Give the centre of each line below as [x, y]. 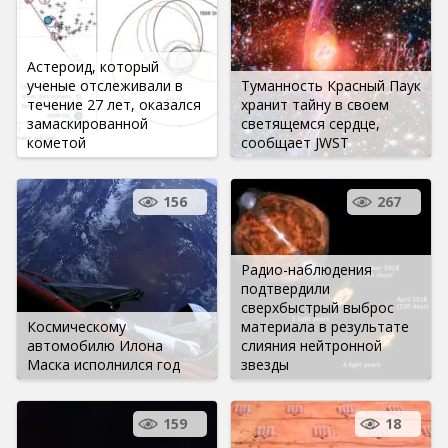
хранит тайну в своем [315, 104]
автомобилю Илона [95, 345]
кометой [56, 142]
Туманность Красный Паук [331, 85]
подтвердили [285, 288]
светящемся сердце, [310, 123]
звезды [265, 364]
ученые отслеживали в [105, 85]
